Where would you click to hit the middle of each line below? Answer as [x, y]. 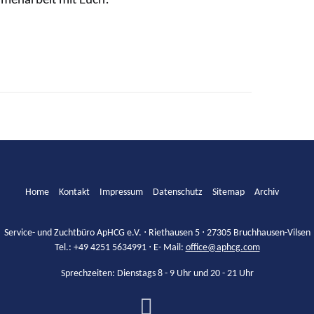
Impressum [121, 192]
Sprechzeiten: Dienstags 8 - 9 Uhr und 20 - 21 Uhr [157, 274]
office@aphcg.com [223, 248]
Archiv [267, 192]
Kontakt [74, 192]
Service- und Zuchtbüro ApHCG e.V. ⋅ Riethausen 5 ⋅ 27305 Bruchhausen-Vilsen [157, 233]
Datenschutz [178, 192]
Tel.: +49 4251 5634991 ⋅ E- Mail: [120, 248]
